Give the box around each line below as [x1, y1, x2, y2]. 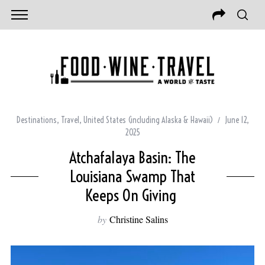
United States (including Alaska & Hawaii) [83, 115, 213, 126]
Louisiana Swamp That [70, 166, 195, 187]
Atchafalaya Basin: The [69, 147, 196, 168]
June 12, [224, 115, 249, 126]
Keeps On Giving [85, 185, 180, 206]
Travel [60, 115, 79, 126]
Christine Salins [109, 213, 168, 226]
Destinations [16, 115, 57, 126]
